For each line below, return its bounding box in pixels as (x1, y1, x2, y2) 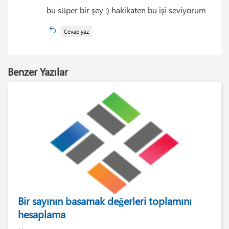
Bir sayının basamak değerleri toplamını (18, 193, 192, 208)
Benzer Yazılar (8, 64, 68, 78)
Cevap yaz (63, 27, 89, 35)
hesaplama (18, 207, 65, 221)
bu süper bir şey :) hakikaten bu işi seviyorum (47, 4, 206, 15)
